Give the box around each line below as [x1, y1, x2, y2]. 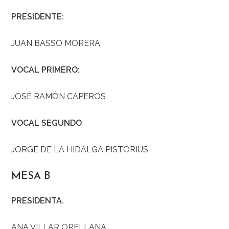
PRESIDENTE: [11, 12, 64, 22]
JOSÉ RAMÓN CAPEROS [11, 91, 106, 102]
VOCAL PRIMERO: [11, 65, 80, 75]
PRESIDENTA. [11, 196, 64, 206]
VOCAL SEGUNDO [11, 118, 82, 128]
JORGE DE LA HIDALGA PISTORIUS [11, 145, 149, 155]
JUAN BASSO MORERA [11, 38, 101, 49]
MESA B [11, 171, 51, 182]
